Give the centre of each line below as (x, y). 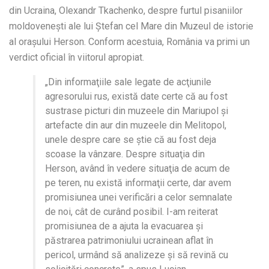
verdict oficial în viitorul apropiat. (77, 57)
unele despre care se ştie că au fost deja (131, 139)
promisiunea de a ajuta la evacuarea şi (124, 226)
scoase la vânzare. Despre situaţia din (125, 154)
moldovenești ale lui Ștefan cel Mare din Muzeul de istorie (131, 26)
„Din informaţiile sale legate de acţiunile (128, 82)
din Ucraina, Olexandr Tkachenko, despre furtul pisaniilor (126, 10)
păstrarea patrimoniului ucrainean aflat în (129, 240)
